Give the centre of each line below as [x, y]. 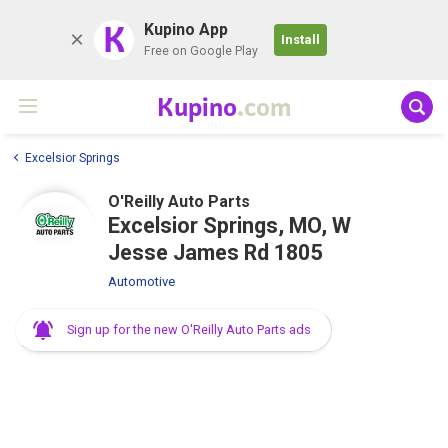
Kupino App [186, 29]
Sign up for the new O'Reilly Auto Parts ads [189, 329]
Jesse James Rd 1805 [215, 252]
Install [300, 39]
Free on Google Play [201, 51]
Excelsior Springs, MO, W [229, 225]
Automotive [141, 281]
